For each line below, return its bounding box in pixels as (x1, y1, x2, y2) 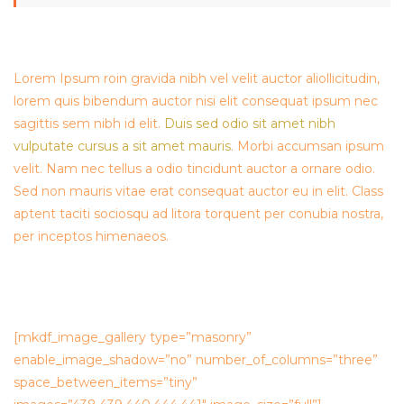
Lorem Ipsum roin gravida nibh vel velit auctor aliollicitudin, (14, 70, 380, 87)
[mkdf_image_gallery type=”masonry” (14, 329, 252, 346)
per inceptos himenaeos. (14, 228, 169, 245)
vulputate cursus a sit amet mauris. (14, 138, 234, 155)
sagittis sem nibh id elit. (14, 115, 164, 133)
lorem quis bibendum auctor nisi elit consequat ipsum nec (14, 93, 378, 110)
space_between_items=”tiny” (14, 374, 197, 391)
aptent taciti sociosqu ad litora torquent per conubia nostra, (14, 206, 383, 223)
